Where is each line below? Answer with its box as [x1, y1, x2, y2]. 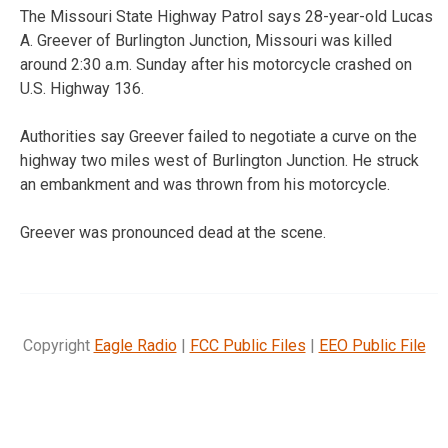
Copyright [22, 335, 94, 355]
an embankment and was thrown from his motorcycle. [20, 174, 390, 194]
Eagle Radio [93, 335, 177, 355]
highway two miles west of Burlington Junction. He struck [20, 150, 419, 170]
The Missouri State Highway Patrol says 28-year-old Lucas [20, 6, 433, 26]
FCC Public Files [189, 335, 306, 355]
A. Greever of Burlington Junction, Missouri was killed [20, 30, 392, 50]
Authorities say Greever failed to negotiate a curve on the [20, 126, 417, 146]
